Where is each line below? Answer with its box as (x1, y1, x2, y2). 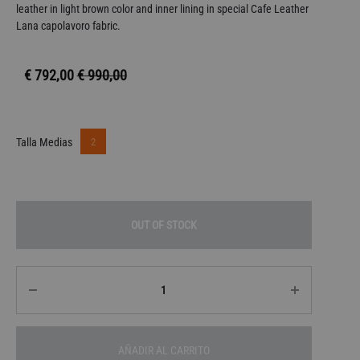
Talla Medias (15, 136, 72, 149)
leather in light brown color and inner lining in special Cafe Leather (15, 2, 309, 15)
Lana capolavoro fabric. (15, 19, 121, 32)
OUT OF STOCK (130, 219, 197, 231)
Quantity (15, 268, 64, 285)
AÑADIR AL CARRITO (117, 344, 210, 357)
